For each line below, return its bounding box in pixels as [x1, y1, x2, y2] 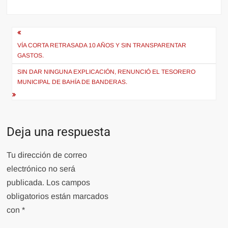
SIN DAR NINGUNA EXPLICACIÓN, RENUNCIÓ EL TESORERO [17, 68, 196, 75]
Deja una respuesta [7, 123, 111, 141]
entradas [6, 56, 66, 79]
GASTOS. [17, 51, 44, 59]
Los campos [46, 178, 91, 187]
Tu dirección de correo [7, 150, 88, 159]
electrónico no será [7, 164, 76, 173]
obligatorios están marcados [7, 191, 109, 201]
